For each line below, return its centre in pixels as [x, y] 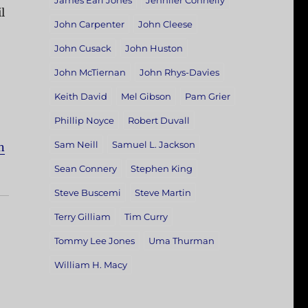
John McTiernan [90, 73]
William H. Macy [90, 265]
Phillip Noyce [84, 121]
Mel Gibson [146, 97]
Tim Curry [146, 217]
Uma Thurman [181, 241]
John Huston [154, 48]
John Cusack [82, 48]
